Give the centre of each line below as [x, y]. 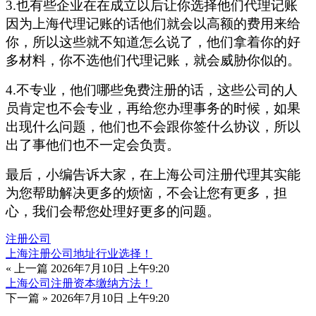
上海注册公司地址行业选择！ [79, 254]
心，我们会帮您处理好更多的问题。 [113, 212]
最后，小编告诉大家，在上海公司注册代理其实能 [153, 175]
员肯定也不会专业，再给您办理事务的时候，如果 [153, 109]
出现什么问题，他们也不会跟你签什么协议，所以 [153, 127]
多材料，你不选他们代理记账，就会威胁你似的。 [153, 61]
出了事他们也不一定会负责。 [93, 145]
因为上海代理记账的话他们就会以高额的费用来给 [153, 24]
